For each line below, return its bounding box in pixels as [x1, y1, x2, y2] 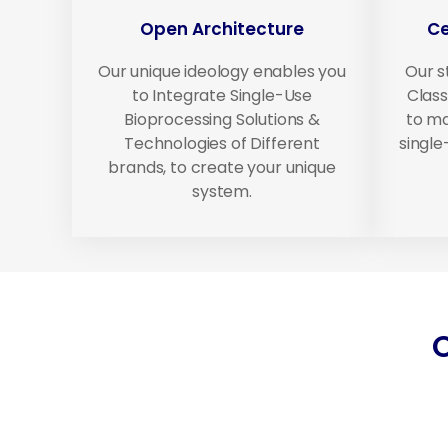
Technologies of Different [124, 132, 320, 156]
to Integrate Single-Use [131, 84, 313, 108]
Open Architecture [140, 17, 304, 42]
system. [192, 180, 252, 204]
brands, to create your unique [108, 156, 336, 180]
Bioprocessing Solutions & [124, 108, 320, 132]
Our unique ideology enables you [97, 60, 347, 84]
